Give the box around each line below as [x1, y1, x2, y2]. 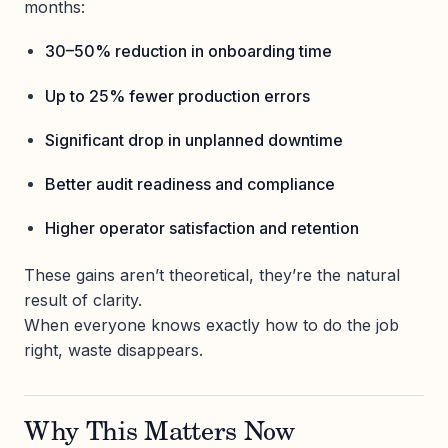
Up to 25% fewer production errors [44, 85, 310, 106]
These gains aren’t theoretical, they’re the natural [24, 264, 400, 285]
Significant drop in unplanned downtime [44, 129, 343, 150]
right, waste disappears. [24, 339, 203, 360]
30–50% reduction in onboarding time [44, 41, 332, 62]
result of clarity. [24, 289, 142, 310]
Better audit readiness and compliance [44, 173, 335, 194]
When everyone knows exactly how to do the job [24, 314, 399, 335]
